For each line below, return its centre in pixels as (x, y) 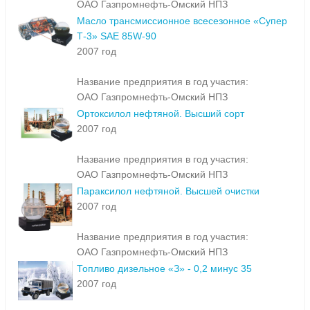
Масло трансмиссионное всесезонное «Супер (182, 21)
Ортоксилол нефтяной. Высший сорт (161, 114)
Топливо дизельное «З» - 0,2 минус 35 (164, 269)
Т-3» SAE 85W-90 (117, 36)
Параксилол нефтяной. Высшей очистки (168, 191)
